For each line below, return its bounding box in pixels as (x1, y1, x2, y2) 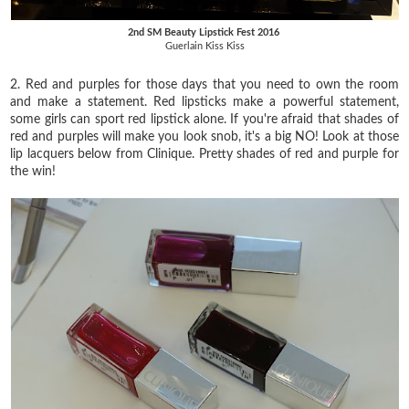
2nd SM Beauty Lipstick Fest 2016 (127, 26, 282, 37)
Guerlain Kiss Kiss (164, 40, 245, 51)
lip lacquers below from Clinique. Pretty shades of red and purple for (10, 147, 399, 161)
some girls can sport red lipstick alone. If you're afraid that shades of (10, 112, 399, 126)
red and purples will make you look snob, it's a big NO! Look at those (10, 130, 399, 143)
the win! (10, 164, 57, 178)
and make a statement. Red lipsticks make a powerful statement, (10, 95, 399, 109)
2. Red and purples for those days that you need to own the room (10, 78, 399, 91)
